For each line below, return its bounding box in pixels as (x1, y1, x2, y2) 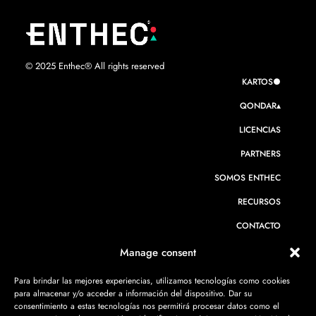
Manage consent (120, 245, 196, 260)
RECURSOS (238, 195, 281, 208)
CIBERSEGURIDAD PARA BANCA (158, 286, 281, 299)
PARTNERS (241, 147, 281, 160)
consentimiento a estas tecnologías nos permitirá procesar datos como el (14, 300, 279, 312)
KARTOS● (242, 75, 281, 88)
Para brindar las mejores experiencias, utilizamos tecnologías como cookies (14, 274, 290, 287)
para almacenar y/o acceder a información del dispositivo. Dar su (14, 287, 252, 300)
